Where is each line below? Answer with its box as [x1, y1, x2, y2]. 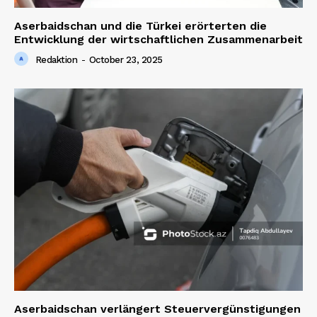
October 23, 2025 [88, 54, 163, 66]
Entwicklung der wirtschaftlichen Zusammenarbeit [14, 33, 303, 47]
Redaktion [35, 54, 77, 66]
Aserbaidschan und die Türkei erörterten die [14, 19, 267, 33]
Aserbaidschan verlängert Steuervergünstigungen [14, 301, 301, 316]
